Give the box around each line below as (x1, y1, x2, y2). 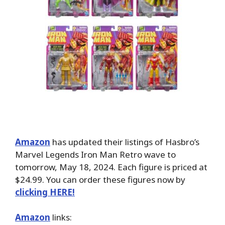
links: (50, 211, 72, 223)
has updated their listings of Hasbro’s (50, 136, 199, 148)
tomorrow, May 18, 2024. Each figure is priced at (15, 161, 207, 173)
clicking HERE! (15, 186, 75, 198)
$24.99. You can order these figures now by (15, 173, 185, 185)
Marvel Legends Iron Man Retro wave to (15, 148, 176, 160)
